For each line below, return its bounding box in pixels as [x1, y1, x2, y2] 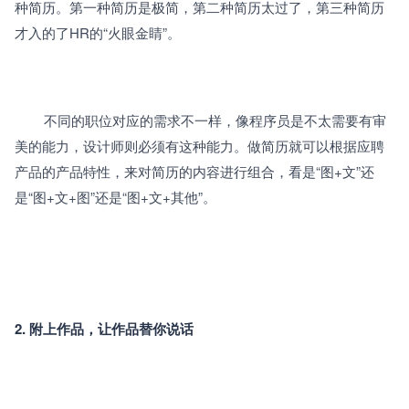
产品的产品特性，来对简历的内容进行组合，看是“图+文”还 [15, 161, 374, 181]
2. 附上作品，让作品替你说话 [15, 318, 194, 339]
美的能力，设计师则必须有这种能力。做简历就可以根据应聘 [15, 135, 384, 155]
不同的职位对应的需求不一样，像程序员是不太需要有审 [15, 110, 44, 130]
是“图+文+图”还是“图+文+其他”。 [15, 186, 216, 206]
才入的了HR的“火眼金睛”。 [15, 22, 181, 42]
